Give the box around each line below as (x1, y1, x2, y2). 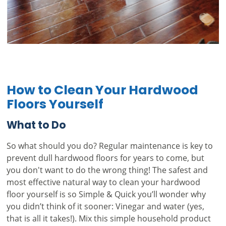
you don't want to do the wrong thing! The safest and (6, 164, 208, 175)
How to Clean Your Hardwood (6, 80, 198, 102)
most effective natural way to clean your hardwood (6, 176, 200, 187)
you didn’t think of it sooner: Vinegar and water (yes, (6, 200, 204, 211)
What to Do (6, 117, 66, 135)
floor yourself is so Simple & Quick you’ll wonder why (6, 188, 206, 199)
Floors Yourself (6, 94, 103, 116)
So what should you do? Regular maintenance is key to (6, 140, 213, 151)
